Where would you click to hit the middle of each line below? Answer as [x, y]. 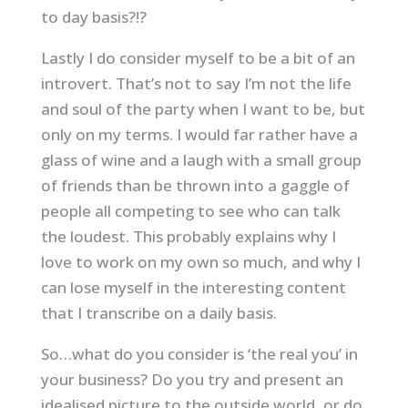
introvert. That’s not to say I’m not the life [196, 83]
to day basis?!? [93, 17]
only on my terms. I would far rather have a [199, 134]
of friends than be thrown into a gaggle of [195, 185]
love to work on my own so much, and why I [200, 262]
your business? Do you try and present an [192, 379]
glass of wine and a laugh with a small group [201, 160]
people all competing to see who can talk [190, 211]
